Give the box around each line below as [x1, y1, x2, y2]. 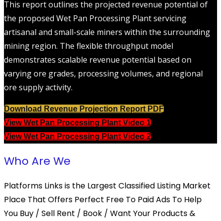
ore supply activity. [4, 82, 73, 93]
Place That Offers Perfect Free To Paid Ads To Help [4, 194, 202, 206]
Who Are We [4, 153, 71, 169]
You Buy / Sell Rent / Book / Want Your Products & [4, 208, 195, 220]
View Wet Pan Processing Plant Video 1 [4, 118, 151, 127]
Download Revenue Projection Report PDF [4, 105, 164, 113]
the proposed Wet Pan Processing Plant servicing [4, 13, 186, 24]
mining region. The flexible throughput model [4, 40, 173, 52]
